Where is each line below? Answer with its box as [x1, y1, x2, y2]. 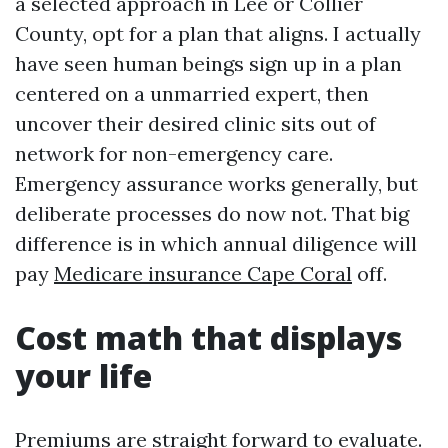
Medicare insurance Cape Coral [54, 261, 352, 286]
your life [15, 354, 152, 397]
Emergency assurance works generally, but [15, 171, 418, 196]
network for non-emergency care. [15, 141, 333, 166]
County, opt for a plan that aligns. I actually [15, 21, 421, 46]
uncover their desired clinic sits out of [15, 111, 376, 136]
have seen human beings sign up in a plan [15, 51, 402, 76]
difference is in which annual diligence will [15, 231, 417, 256]
